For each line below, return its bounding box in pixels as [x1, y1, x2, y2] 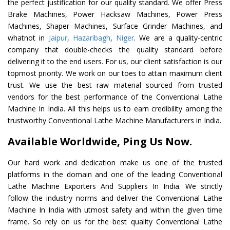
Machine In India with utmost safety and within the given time [8, 205, 222, 215]
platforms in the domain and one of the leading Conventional [8, 169, 222, 180]
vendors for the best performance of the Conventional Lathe [8, 92, 222, 102]
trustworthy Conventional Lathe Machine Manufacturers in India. [8, 116, 221, 126]
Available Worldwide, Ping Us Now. [8, 135, 192, 149]
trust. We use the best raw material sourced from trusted [8, 80, 222, 90]
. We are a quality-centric [134, 33, 222, 43]
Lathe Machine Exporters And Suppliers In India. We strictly [8, 181, 222, 191]
